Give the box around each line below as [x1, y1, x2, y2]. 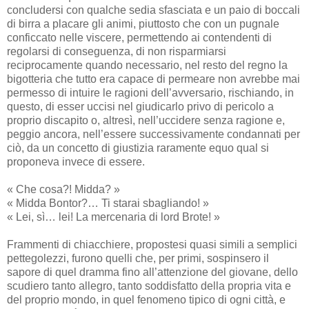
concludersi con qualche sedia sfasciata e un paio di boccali [7, 3, 300, 16]
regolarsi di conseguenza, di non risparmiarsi [7, 45, 226, 57]
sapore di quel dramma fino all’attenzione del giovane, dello [7, 266, 298, 278]
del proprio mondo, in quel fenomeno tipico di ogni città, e [7, 293, 286, 306]
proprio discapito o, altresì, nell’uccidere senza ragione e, [7, 114, 285, 126]
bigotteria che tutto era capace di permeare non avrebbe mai [7, 72, 300, 85]
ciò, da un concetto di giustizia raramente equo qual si [7, 141, 269, 154]
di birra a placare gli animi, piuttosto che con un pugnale [7, 17, 279, 30]
